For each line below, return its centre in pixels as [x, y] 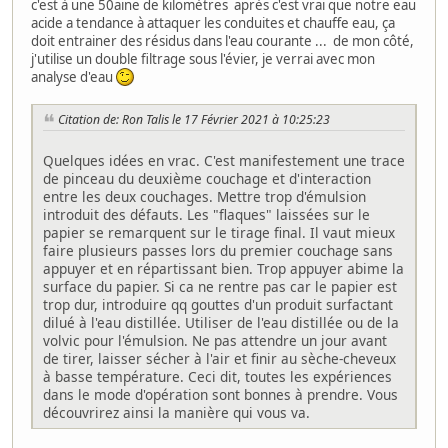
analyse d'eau [73, 76]
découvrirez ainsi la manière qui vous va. [176, 412]
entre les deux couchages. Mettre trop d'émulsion [204, 196]
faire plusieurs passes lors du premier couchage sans [218, 250]
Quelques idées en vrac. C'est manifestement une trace [224, 160]
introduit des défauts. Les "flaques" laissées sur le [206, 214]
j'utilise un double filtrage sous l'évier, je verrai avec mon [203, 58]
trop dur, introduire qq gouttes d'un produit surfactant [218, 304]
